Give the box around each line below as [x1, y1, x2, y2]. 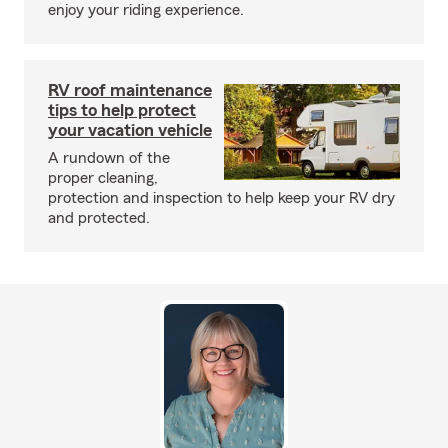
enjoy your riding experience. [48, 2, 244, 18]
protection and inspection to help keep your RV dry [48, 190, 395, 206]
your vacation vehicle [48, 121, 212, 139]
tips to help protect [48, 101, 196, 119]
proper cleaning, [48, 170, 158, 186]
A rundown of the [48, 150, 170, 166]
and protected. [48, 210, 150, 226]
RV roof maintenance [48, 81, 212, 99]
